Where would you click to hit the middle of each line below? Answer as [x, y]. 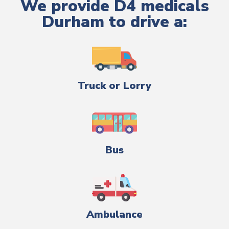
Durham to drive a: [114, 22]
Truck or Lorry [114, 85]
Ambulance [114, 214]
